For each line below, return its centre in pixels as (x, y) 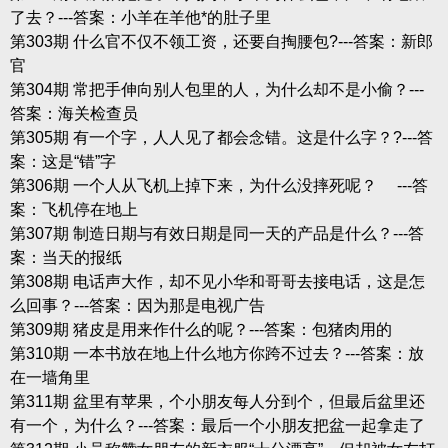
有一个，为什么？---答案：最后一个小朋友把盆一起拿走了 (217, 425)
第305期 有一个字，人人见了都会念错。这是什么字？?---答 (221, 137)
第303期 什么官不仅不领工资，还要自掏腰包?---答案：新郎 (221, 41)
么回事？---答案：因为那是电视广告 (137, 305)
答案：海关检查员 (73, 113)
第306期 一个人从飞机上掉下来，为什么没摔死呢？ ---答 (218, 185)
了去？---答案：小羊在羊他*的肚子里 (140, 17)
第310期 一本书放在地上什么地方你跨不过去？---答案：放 (216, 353)
